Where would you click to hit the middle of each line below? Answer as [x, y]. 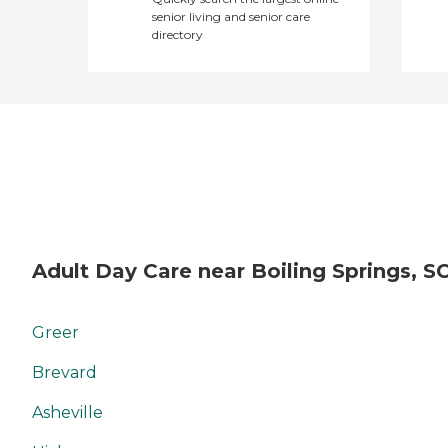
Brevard [64, 373]
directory [177, 34]
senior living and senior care [231, 16]
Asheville [67, 413]
